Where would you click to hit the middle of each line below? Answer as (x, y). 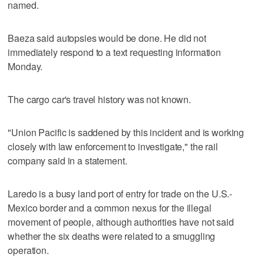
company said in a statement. (67, 160)
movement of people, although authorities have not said (121, 222)
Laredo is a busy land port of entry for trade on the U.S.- (120, 193)
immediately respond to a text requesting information (115, 52)
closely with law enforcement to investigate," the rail (113, 146)
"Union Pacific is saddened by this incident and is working (126, 132)
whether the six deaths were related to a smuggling (112, 236)
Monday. (25, 66)
